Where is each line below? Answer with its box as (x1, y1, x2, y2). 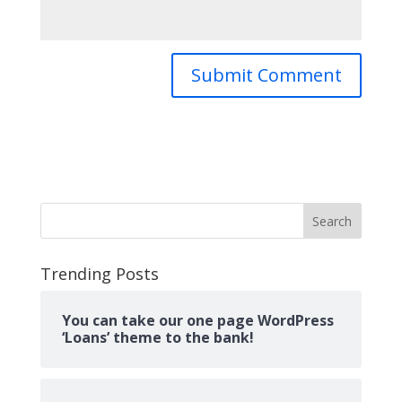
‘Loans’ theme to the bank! (61, 328, 254, 348)
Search (312, 213, 353, 231)
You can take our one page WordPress (61, 310, 334, 331)
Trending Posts (39, 263, 159, 285)
